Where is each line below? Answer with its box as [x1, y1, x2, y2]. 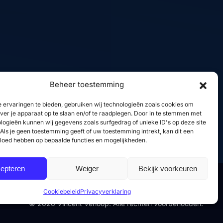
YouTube [33, 60, 65, 70]
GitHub [33, 26, 59, 36]
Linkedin [33, 9, 64, 19]
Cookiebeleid [43, 188, 80, 195]
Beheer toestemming [50, 80, 124, 89]
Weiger [75, 164, 99, 173]
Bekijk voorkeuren [138, 164, 197, 173]
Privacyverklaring [80, 188, 131, 195]
